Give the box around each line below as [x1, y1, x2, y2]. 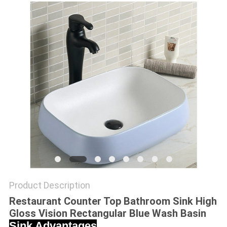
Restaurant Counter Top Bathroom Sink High [9, 195, 217, 208]
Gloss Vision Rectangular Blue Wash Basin [9, 207, 206, 220]
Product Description [9, 180, 90, 191]
